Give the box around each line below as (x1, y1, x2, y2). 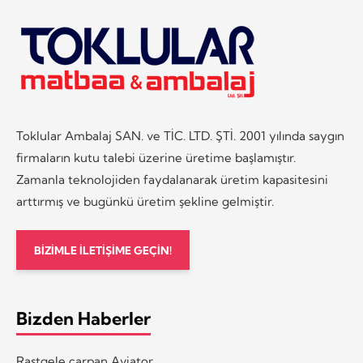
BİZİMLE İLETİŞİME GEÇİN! (33, 243, 172, 257)
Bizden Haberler (16, 307, 151, 330)
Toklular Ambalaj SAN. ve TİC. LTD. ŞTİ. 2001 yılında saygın (16, 127, 344, 143)
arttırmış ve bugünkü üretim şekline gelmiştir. (16, 193, 274, 209)
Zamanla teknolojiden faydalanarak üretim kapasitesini (16, 171, 328, 187)
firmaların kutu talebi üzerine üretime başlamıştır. (16, 149, 296, 165)
